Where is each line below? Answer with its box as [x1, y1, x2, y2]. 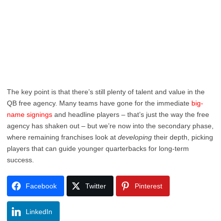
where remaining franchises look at [7, 133, 118, 141]
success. [7, 156, 36, 164]
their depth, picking [152, 133, 213, 141]
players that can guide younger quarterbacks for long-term [7, 145, 189, 152]
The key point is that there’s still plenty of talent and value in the [7, 88, 205, 96]
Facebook [26, 182, 57, 190]
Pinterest [135, 182, 162, 190]
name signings [7, 110, 52, 118]
